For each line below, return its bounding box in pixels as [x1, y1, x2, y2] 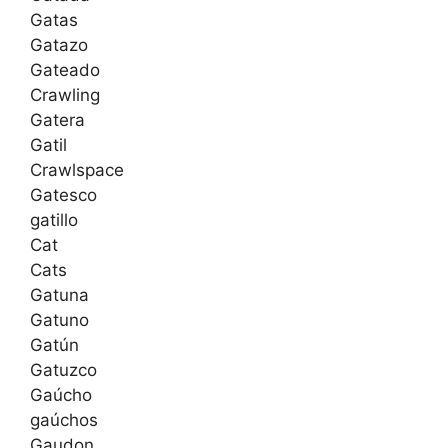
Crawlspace [30, 160, 124, 181]
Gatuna [30, 285, 89, 306]
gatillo [30, 210, 78, 231]
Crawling [30, 85, 100, 106]
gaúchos [30, 410, 98, 431]
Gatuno [30, 310, 89, 331]
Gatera [30, 110, 85, 131]
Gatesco [30, 185, 97, 206]
